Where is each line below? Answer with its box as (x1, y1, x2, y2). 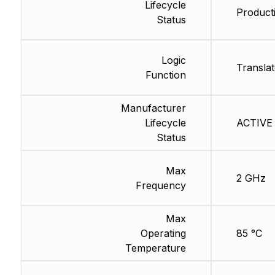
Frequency (135, 179, 186, 192)
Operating (140, 227, 186, 240)
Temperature (125, 242, 186, 255)
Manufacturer (120, 102, 186, 115)
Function (145, 69, 186, 82)
